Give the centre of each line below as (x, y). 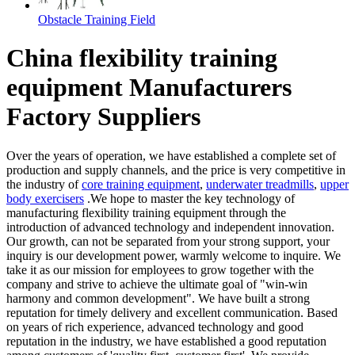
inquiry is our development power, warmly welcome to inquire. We (174, 255)
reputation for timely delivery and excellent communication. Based (172, 312)
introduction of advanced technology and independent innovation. (170, 227)
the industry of (44, 184)
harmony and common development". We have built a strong (158, 298)
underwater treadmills (260, 184)
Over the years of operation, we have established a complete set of (171, 155)
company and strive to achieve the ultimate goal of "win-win (157, 284)
